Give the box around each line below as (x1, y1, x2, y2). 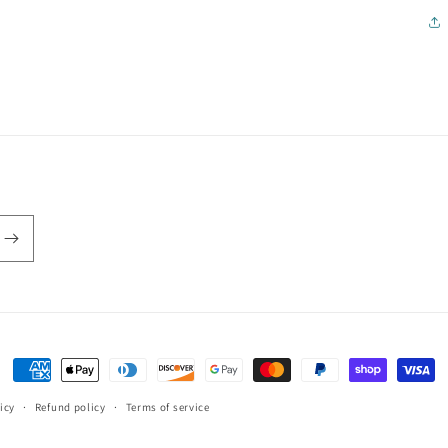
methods (12, 388, 77, 409)
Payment (12, 360, 75, 381)
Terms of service (125, 400, 210, 414)
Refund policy (34, 400, 106, 414)
